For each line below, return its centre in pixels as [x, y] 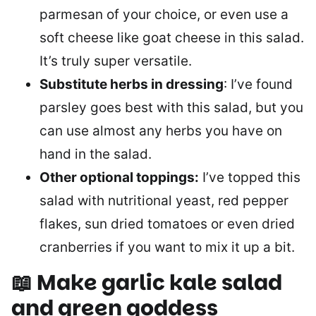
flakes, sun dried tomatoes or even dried [167, 224]
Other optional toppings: [119, 177]
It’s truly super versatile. [116, 61]
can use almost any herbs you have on [161, 131]
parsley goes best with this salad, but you [171, 108]
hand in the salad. [96, 154]
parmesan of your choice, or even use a [164, 14]
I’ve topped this [250, 177]
